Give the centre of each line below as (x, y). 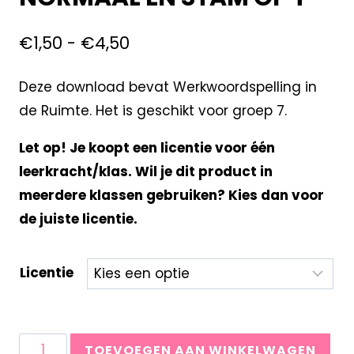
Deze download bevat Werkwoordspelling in (168, 87)
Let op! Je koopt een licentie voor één (147, 147)
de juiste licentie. (79, 218)
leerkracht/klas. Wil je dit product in (145, 171)
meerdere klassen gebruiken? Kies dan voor (171, 195)
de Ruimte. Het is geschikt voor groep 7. (153, 110)
